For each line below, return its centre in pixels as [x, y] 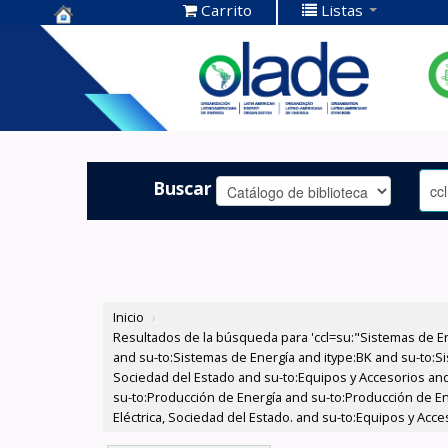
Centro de [100, 39]
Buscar [183, 187]
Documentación [128, 70]
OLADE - [92, 101]
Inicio [129, 317]
